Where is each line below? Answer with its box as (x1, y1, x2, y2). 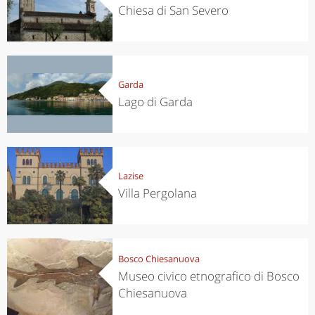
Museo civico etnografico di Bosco (117, 267, 300, 284)
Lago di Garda (117, 93, 193, 110)
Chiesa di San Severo (117, 1, 229, 18)
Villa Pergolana (117, 184, 197, 201)
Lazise (117, 169, 143, 182)
